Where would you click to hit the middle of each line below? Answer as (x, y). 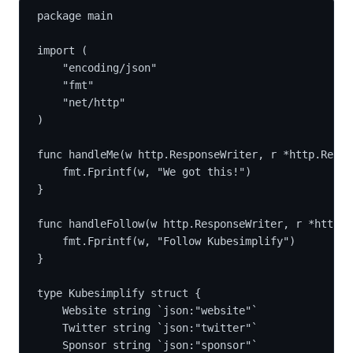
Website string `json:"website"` (160, 310)
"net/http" (94, 102)
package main (75, 15)
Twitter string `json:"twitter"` (160, 327)
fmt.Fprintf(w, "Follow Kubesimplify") (179, 241)
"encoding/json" (110, 67)
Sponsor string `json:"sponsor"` (160, 345)
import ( (62, 50)
